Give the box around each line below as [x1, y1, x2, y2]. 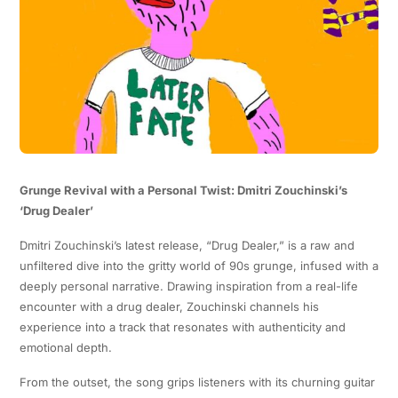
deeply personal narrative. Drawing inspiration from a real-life [19, 278, 358, 293]
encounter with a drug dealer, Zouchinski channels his [19, 298, 319, 314]
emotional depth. [19, 339, 112, 354]
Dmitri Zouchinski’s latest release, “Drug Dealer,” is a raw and [19, 237, 354, 252]
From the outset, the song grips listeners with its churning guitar [19, 374, 375, 389]
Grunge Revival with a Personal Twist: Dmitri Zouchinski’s [19, 182, 347, 197]
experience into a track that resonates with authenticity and [19, 319, 346, 334]
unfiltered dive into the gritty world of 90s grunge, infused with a [19, 258, 378, 273]
